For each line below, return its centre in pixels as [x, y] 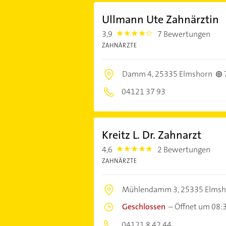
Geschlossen [144, 207]
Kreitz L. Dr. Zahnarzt [151, 135]
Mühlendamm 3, [151, 190]
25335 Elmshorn [183, 74]
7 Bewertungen [184, 34]
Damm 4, [138, 74]
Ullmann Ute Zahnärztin [160, 20]
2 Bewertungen [184, 150]
